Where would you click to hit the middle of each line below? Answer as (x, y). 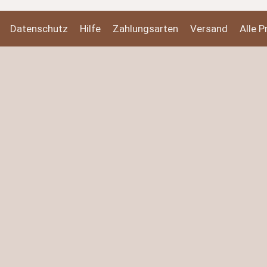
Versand (209, 29)
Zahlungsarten (145, 29)
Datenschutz (39, 29)
